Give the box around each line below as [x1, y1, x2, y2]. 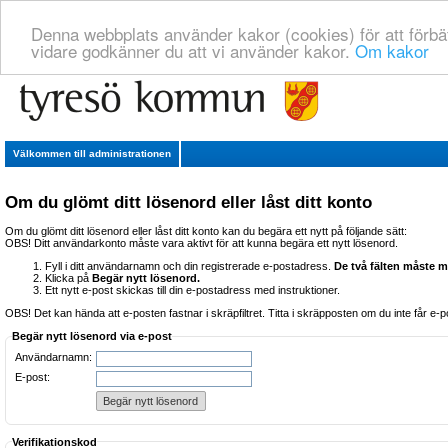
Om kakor [355, 37, 429, 63]
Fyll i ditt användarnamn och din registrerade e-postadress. [45, 260, 334, 273]
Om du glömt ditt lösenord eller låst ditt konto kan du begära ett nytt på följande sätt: [5, 225, 407, 238]
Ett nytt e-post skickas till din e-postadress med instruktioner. [45, 284, 340, 297]
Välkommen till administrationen [13, 148, 171, 159]
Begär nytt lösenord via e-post [11, 330, 172, 343]
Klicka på [45, 272, 92, 285]
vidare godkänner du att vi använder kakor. [31, 37, 355, 63]
